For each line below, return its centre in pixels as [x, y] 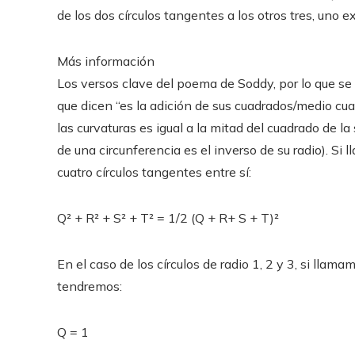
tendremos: [90, 286]
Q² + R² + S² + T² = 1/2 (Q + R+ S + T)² [168, 218]
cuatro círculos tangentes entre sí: [154, 172]
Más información [106, 61]
